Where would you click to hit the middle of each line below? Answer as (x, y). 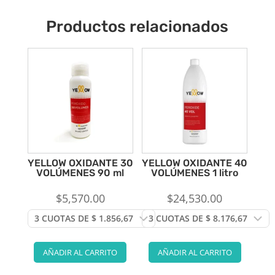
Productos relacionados (137, 26)
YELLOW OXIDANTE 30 (80, 163)
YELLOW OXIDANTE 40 (195, 163)
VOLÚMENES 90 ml (80, 172)
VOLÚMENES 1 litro (195, 172)
